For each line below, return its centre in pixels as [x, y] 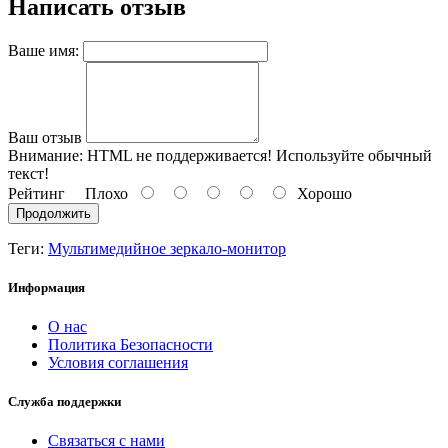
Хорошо [320, 193]
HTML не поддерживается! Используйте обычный [257, 155]
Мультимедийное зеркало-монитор [167, 248]
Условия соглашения [118, 362]
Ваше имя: [43, 50]
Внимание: [45, 155]
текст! [28, 173]
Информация [46, 287]
